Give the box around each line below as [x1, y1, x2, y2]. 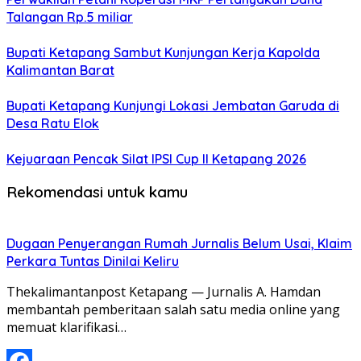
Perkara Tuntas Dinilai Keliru [6, 253, 179, 270]
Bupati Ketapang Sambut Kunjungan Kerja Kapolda [6, 44, 320, 60]
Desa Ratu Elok [6, 114, 99, 131]
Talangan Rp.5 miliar [6, 8, 133, 25]
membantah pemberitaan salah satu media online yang [6, 301, 340, 319]
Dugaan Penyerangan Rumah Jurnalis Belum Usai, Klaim [6, 235, 352, 252]
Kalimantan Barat [6, 61, 114, 78]
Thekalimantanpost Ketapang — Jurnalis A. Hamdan [6, 283, 321, 301]
